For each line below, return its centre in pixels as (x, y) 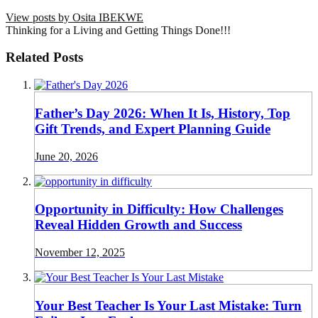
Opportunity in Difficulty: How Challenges (159, 209)
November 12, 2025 (80, 253)
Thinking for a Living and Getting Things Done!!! (118, 30)
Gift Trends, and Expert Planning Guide (153, 128)
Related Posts (44, 57)
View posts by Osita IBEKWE (75, 17)
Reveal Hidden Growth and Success (138, 225)
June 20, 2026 (66, 156)
